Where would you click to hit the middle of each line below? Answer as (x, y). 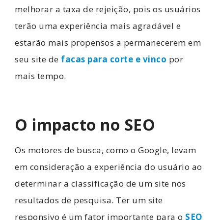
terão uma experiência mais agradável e (98, 26)
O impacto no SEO (85, 124)
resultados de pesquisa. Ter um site (89, 200)
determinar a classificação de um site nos (100, 183)
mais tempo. (41, 76)
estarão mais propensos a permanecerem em (108, 42)
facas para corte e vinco (114, 59)
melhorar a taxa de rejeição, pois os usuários (108, 9)
